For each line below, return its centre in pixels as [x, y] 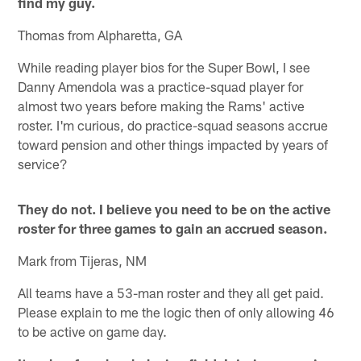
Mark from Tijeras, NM [83, 260]
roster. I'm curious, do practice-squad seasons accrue [173, 124]
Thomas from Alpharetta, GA [100, 34]
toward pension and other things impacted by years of [173, 144]
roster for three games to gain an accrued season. [173, 228]
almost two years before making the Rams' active [162, 105]
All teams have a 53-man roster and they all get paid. [171, 292]
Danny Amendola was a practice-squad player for [161, 86]
